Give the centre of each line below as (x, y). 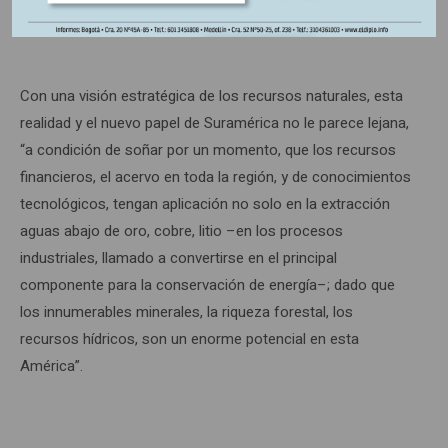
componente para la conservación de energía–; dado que (207, 284)
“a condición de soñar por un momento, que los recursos (208, 149)
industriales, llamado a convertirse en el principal (178, 257)
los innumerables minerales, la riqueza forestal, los (186, 311)
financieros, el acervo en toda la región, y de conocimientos (215, 176)
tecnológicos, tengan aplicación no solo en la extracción (205, 203)
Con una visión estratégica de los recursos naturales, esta (211, 95)
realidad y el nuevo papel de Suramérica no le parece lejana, (214, 122)
